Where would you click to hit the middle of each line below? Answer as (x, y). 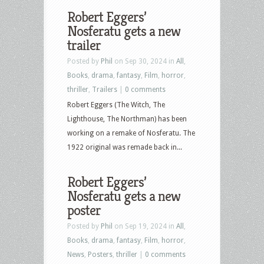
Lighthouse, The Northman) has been (127, 119)
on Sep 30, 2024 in (144, 61)
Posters (100, 254)
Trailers (105, 89)
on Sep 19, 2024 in (144, 226)
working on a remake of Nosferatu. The (131, 133)
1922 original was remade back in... (125, 147)
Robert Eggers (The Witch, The (116, 105)
